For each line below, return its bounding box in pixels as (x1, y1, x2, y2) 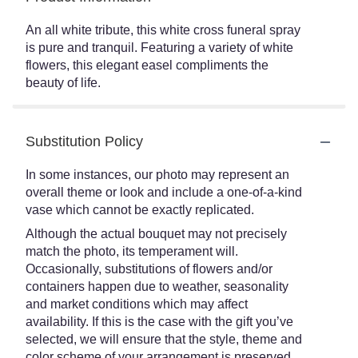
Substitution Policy (26, 133, 143, 149)
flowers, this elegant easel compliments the (26, 58, 268, 72)
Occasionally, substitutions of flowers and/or (26, 262, 272, 276)
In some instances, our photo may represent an (26, 168, 289, 181)
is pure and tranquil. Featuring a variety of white (26, 41, 293, 54)
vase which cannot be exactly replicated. (26, 203, 254, 217)
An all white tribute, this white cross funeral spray (26, 23, 300, 37)
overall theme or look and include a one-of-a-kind (26, 185, 302, 199)
